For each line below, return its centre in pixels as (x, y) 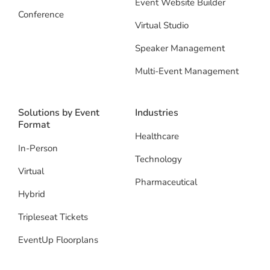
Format (34, 125)
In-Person (38, 149)
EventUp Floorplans (58, 240)
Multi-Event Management (187, 71)
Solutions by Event (59, 113)
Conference (41, 15)
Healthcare (157, 137)
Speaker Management (180, 49)
